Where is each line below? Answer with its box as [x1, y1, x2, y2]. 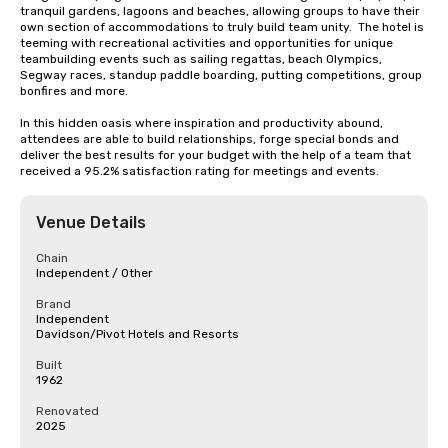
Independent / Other [36, 266, 153, 280]
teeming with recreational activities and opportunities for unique [20, 36, 393, 50]
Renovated [36, 404, 99, 418]
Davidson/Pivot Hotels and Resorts [36, 327, 239, 341]
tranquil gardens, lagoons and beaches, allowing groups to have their [20, 4, 420, 18]
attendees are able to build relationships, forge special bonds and [20, 132, 399, 146]
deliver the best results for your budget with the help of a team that [20, 148, 411, 162]
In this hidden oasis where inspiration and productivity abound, [20, 116, 383, 130]
